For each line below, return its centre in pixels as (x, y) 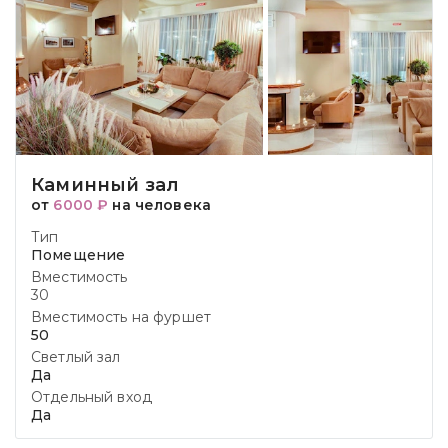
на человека (159, 205)
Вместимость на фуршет (121, 317)
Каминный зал (105, 185)
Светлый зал (76, 357)
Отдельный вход (91, 397)
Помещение (78, 255)
